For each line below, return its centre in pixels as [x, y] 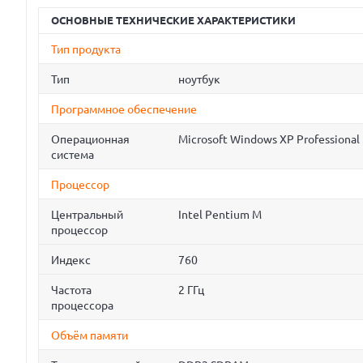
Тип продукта [86, 50]
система [73, 155]
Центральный [87, 215]
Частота [71, 290]
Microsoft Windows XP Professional [269, 140]
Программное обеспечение [124, 110]
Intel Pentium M [220, 215]
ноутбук [199, 80]
